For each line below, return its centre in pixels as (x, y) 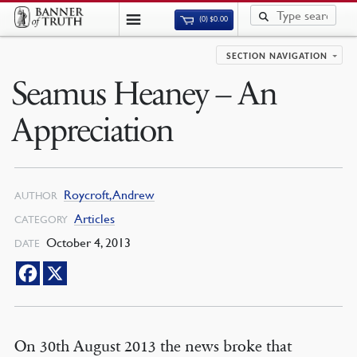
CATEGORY (41, 219)
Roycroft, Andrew (109, 194)
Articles (94, 218)
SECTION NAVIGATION (277, 57)
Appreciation (92, 131)
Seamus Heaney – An (143, 94)
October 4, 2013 (86, 242)
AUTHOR (35, 195)
